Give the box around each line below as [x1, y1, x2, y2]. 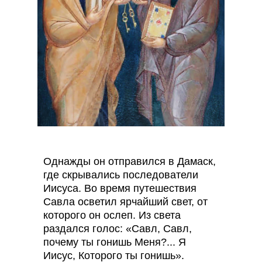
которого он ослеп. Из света [43, 209, 181, 221]
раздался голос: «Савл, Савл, [43, 223, 192, 235]
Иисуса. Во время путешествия [43, 182, 196, 194]
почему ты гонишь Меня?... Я [43, 236, 186, 248]
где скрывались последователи [43, 169, 198, 181]
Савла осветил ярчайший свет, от [43, 196, 208, 208]
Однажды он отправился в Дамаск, [43, 156, 216, 167]
